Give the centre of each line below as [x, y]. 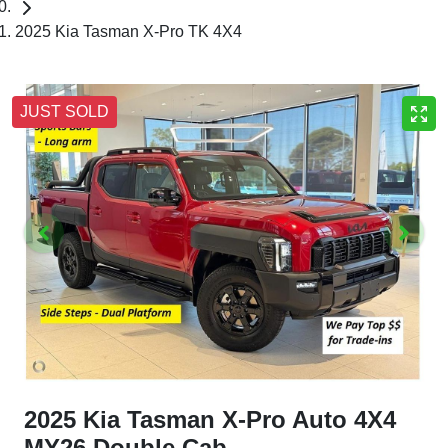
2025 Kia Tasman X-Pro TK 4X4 [128, 31]
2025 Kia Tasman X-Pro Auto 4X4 [210, 420]
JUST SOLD [64, 111]
